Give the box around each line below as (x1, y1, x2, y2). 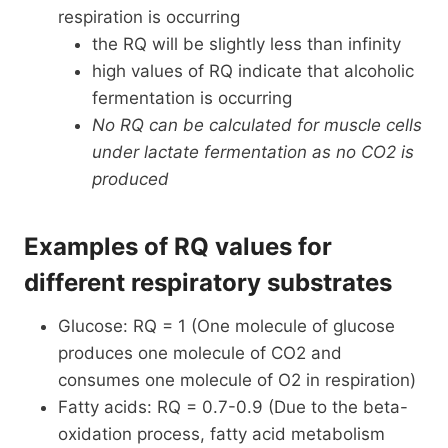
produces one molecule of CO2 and (58, 342, 342, 363)
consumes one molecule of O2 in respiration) (58, 369, 416, 390)
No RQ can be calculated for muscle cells (92, 114, 422, 135)
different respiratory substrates (24, 267, 392, 297)
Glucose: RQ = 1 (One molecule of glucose (58, 315, 395, 336)
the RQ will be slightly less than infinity (92, 33, 401, 54)
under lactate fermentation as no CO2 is (92, 141, 414, 162)
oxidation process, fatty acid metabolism (58, 423, 385, 444)
